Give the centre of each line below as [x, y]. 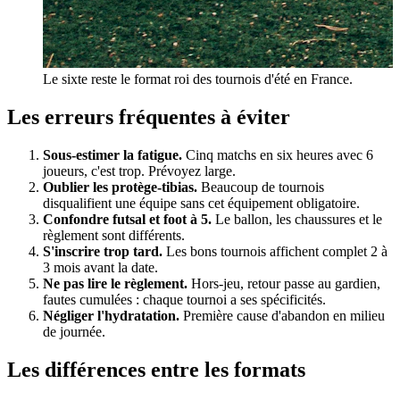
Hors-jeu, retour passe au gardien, [284, 283]
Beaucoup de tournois [261, 187]
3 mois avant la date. [100, 267]
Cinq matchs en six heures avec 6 [278, 154]
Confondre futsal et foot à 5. [127, 219]
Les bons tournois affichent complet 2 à [275, 251]
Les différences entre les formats [156, 369]
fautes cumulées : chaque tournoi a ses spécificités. [184, 299]
